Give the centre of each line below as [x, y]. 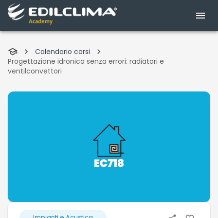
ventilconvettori [35, 71]
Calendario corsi [63, 52]
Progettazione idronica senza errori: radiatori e [86, 61]
